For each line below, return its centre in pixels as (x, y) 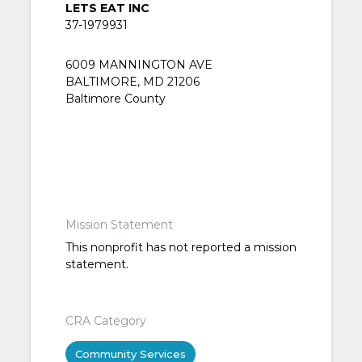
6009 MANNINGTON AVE (139, 65)
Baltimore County (115, 99)
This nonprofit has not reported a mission (181, 248)
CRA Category (105, 321)
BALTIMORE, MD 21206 (132, 82)
